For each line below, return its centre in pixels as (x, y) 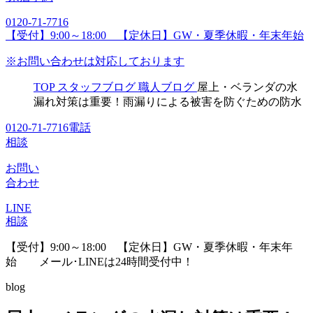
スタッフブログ (96, 87)
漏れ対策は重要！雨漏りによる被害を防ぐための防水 (168, 101)
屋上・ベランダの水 (247, 87)
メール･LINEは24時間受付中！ (105, 261)
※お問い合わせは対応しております (95, 61)
